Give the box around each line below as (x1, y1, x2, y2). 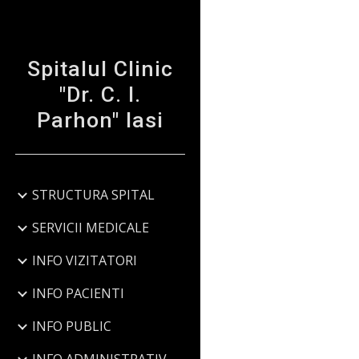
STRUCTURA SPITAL (32, 186, 155, 204)
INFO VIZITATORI (32, 252, 137, 269)
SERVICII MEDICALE (32, 219, 149, 236)
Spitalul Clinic (26, 56, 173, 82)
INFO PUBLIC (32, 317, 111, 335)
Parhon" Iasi (36, 107, 163, 133)
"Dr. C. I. (58, 82, 141, 107)
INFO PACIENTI (32, 284, 124, 302)
